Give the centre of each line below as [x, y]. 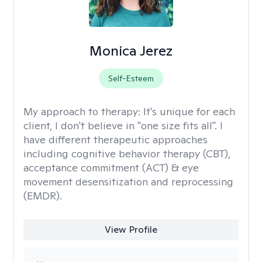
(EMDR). [43, 196]
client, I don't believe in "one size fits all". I [123, 125]
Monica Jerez [131, 51]
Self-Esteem [131, 78]
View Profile [131, 230]
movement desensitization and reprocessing [128, 182]
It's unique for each [189, 111]
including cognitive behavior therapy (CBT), [127, 154]
